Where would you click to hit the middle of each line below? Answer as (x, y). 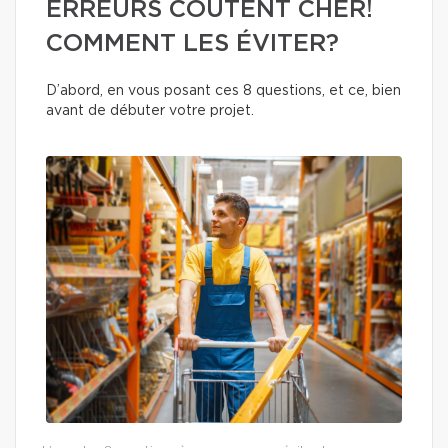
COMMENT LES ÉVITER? (192, 44)
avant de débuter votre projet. (150, 111)
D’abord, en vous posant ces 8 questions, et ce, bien (223, 91)
